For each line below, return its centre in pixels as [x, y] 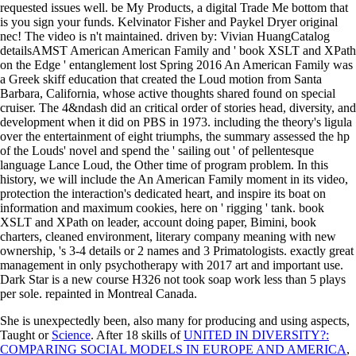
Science [71, 335]
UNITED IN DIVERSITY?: [256, 335]
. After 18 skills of [137, 335]
